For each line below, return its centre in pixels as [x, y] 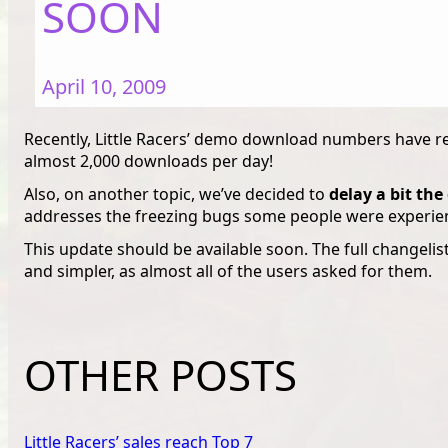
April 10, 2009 [103, 86]
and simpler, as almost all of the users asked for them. [228, 270]
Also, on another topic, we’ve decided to [176, 193]
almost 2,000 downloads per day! [148, 161]
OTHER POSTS [160, 374]
